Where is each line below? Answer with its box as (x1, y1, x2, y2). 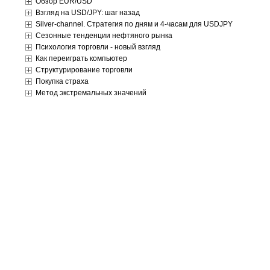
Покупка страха (36, 77, 89, 86)
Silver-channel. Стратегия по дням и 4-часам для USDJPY (36, 20, 233, 28)
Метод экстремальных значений (36, 89, 146, 97)
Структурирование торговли (36, 66, 133, 74)
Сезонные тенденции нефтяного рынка (36, 31, 172, 40)
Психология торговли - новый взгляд (36, 43, 160, 51)
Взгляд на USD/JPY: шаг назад (36, 8, 140, 17)
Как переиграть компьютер (36, 54, 127, 63)
